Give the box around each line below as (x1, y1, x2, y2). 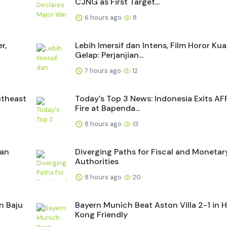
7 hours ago (83, 66, 123, 75)
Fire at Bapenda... (75, 102, 140, 113)
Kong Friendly (75, 209, 128, 220)
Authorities (75, 156, 119, 167)
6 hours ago (83, 13, 123, 22)
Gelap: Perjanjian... (75, 49, 143, 60)
